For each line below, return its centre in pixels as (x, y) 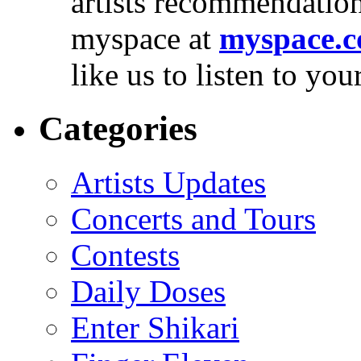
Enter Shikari (155, 327)
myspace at (145, 38)
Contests (125, 255)
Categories (118, 128)
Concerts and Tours (193, 218)
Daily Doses (148, 291)
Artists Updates (168, 182)
